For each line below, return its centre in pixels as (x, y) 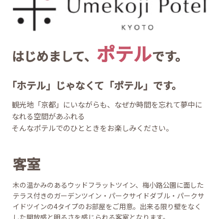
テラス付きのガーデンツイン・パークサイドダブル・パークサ (109, 200)
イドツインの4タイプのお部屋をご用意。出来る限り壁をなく (107, 211)
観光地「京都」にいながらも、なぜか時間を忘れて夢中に (107, 109)
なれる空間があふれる (49, 120)
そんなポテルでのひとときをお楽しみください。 (93, 132)
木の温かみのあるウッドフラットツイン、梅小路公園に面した (109, 189)
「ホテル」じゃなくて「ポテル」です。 (94, 90)
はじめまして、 (54, 60)
